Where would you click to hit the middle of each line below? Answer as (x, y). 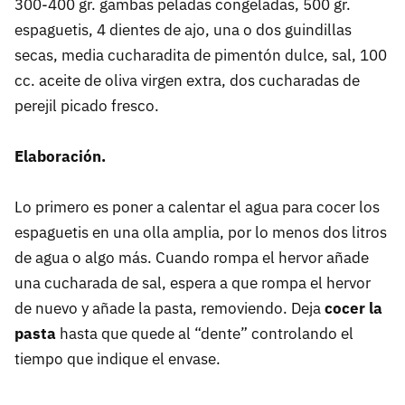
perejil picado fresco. (87, 106)
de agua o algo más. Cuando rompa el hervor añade (192, 258)
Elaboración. (60, 157)
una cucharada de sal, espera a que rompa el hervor (193, 283)
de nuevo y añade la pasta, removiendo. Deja (168, 309)
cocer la (352, 309)
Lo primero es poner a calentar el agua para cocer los (197, 207)
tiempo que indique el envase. (118, 359)
